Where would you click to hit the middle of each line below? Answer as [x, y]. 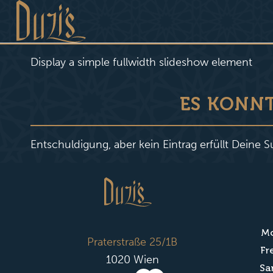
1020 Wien [132, 260]
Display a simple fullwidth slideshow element [141, 62]
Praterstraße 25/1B [132, 242]
